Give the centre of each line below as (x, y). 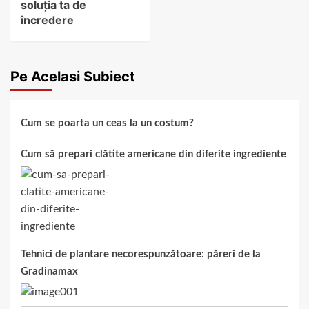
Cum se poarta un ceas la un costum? (107, 123)
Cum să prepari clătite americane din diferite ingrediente (153, 154)
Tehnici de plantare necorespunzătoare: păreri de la (141, 255)
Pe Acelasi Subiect (73, 77)
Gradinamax (49, 272)
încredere (47, 20)
